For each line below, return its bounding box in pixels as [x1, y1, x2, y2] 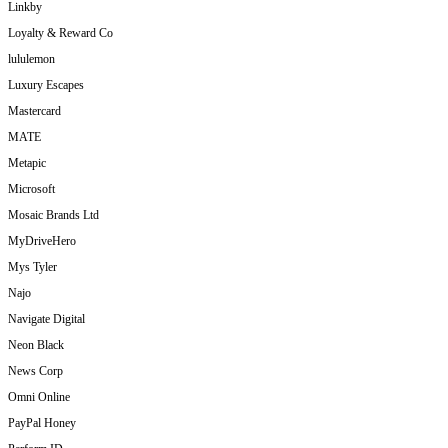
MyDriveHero [8, 234, 76, 249]
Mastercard [8, 104, 61, 119]
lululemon [8, 52, 55, 67]
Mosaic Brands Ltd [8, 208, 99, 223]
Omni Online [8, 390, 70, 405]
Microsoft [8, 182, 55, 197]
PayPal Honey [8, 416, 76, 431]
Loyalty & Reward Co [8, 26, 113, 41]
